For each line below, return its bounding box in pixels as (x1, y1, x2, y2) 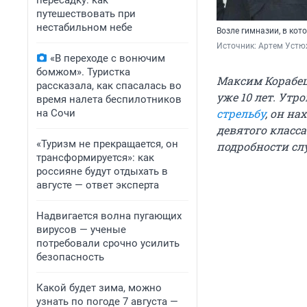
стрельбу (217, 106, 265, 121)
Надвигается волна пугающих (36, 210, 182, 222)
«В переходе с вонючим (50, 52, 165, 64)
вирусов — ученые (36, 223, 126, 236)
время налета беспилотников (36, 93, 182, 106)
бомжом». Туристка (36, 66, 130, 78)
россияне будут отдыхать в (36, 165, 168, 177)
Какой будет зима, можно (36, 282, 162, 294)
